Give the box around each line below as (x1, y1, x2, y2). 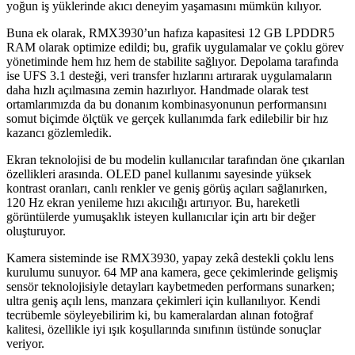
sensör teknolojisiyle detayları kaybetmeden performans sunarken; (6, 280, 334, 294)
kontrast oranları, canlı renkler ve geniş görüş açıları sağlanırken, (6, 181, 327, 196)
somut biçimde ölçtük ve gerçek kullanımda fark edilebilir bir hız (6, 112, 328, 126)
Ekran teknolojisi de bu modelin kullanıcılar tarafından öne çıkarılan (6, 153, 345, 167)
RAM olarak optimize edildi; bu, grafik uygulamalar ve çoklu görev (6, 40, 344, 55)
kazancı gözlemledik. (6, 126, 112, 140)
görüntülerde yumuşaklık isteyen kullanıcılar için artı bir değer (6, 210, 315, 224)
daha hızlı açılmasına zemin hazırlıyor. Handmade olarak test (6, 83, 308, 97)
